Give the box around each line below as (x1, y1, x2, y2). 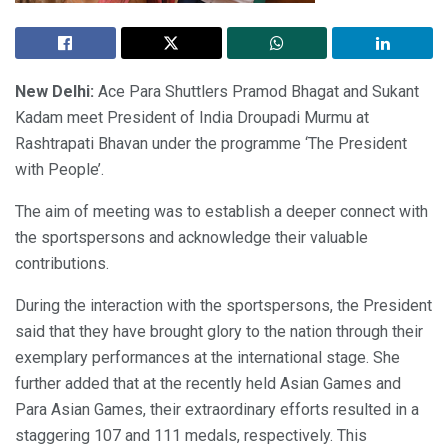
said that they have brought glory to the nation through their (15, 321, 423, 341)
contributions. (15, 253, 109, 273)
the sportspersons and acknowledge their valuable (15, 227, 368, 247)
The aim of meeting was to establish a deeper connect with (15, 201, 428, 221)
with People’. (15, 159, 104, 179)
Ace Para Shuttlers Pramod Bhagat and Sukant (98, 81, 419, 101)
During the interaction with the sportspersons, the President (15, 295, 432, 315)
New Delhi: (15, 81, 98, 101)
